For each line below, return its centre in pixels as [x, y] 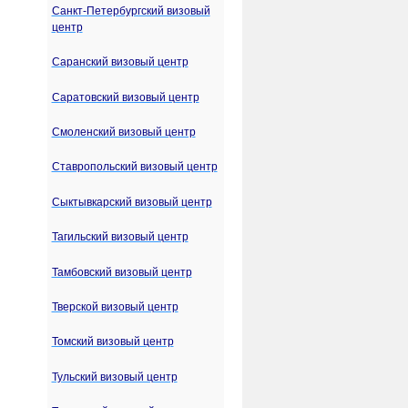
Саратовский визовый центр [125, 97]
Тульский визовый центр [114, 377]
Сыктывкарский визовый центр [132, 202]
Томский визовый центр [112, 342]
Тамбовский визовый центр [122, 272]
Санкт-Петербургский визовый [131, 10]
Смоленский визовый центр [123, 132]
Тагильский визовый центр [120, 237]
